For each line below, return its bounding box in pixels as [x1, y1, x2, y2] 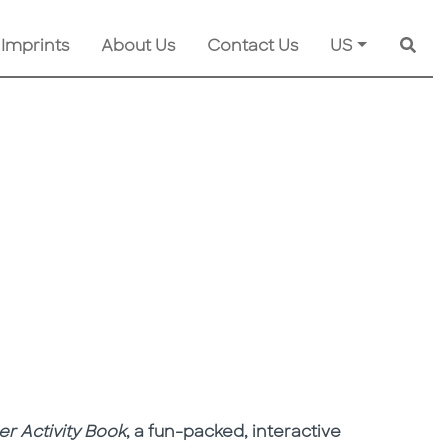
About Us [101, 39, 176, 56]
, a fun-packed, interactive [126, 425, 341, 442]
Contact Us [207, 39, 299, 56]
